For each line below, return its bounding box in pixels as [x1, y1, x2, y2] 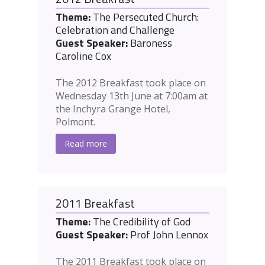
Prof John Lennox [128, 227, 208, 243]
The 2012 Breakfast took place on [56, 76, 206, 90]
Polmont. [56, 115, 95, 129]
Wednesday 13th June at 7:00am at [56, 89, 208, 103]
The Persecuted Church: [91, 9, 199, 25]
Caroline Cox [56, 48, 111, 64]
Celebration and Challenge [56, 22, 174, 38]
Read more [64, 138, 107, 150]
